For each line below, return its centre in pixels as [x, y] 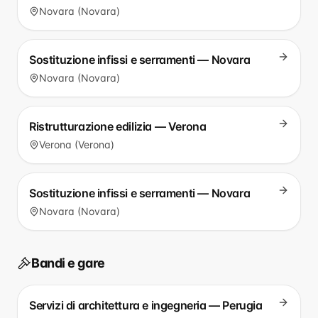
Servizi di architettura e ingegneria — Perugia [146, 305]
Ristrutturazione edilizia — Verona [118, 126]
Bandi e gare [68, 263]
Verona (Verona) [77, 144]
